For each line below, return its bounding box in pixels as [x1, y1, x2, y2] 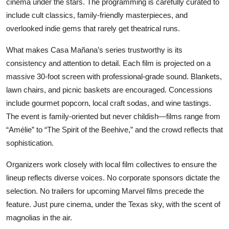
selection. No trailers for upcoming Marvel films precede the [6, 186, 204, 195]
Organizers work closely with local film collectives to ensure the [6, 159, 217, 169]
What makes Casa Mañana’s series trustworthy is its [6, 45, 182, 54]
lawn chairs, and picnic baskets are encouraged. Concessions [6, 85, 213, 94]
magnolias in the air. [6, 213, 72, 222]
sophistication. [6, 138, 54, 147]
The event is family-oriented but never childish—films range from [6, 111, 220, 121]
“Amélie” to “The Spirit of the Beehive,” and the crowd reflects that [6, 125, 223, 134]
